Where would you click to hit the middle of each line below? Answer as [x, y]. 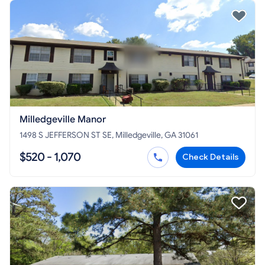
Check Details [211, 157]
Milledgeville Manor [63, 120]
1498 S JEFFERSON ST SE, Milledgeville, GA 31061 [109, 135]
